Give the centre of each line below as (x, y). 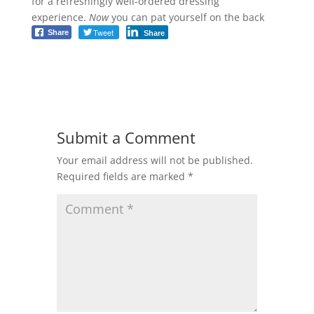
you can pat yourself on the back (186, 17)
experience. (60, 17)
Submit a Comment (126, 137)
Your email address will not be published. (155, 160)
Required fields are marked (122, 176)
